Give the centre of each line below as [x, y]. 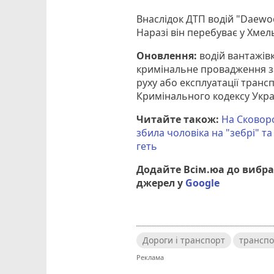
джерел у [160, 183]
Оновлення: [167, 56]
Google [203, 183]
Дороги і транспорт [184, 240]
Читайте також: [179, 120]
